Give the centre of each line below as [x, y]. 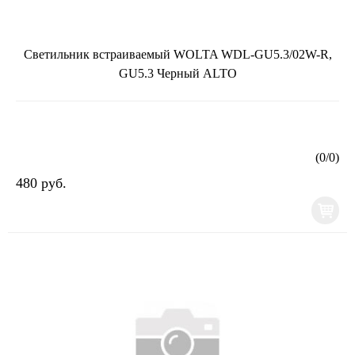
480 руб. [41, 183]
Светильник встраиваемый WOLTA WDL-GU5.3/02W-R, [177, 54]
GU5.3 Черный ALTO [177, 73]
